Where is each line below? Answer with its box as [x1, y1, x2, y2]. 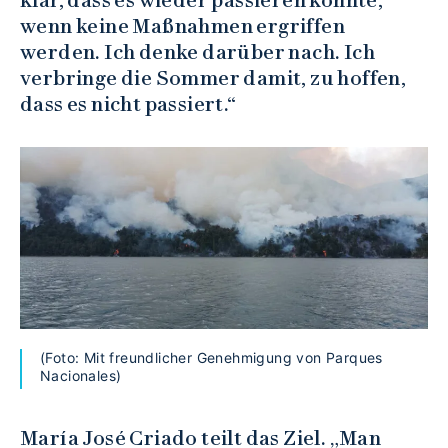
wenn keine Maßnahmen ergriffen [20, 13, 345, 38]
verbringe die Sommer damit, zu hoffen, [20, 65, 407, 90]
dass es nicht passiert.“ [20, 91, 237, 116]
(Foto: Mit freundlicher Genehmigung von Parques [40, 349, 383, 367]
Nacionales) [40, 367, 122, 385]
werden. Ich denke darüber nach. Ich [20, 39, 375, 64]
